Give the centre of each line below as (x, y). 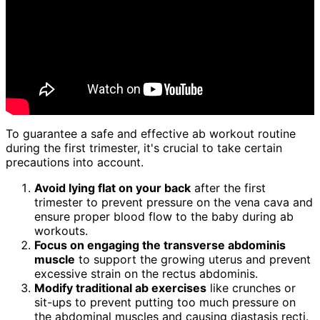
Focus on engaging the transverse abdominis (160, 245)
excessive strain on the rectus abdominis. (146, 274)
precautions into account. (75, 162)
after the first (228, 188)
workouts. (61, 231)
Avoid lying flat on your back (112, 188)
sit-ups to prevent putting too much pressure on (165, 302)
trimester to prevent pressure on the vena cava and (174, 202)
